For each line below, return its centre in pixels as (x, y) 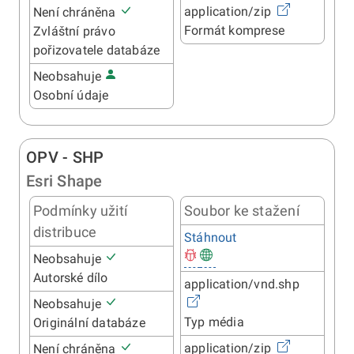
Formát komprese (234, 31)
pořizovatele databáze (97, 51)
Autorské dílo (71, 278)
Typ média (214, 322)
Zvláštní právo (74, 32)
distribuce (65, 232)
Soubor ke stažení (242, 211)
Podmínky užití (81, 211)
